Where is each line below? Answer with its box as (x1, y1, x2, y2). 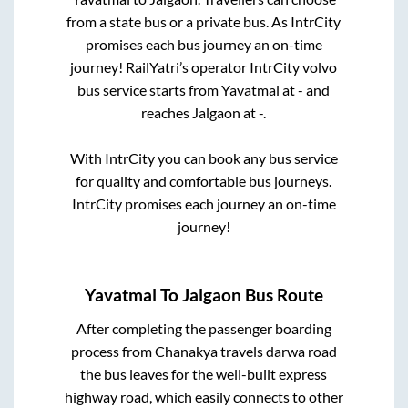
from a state (66, 12, 145, 30)
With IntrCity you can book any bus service (69, 148, 338, 167)
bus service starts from (77, 80, 222, 98)
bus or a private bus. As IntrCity (144, 12, 342, 30)
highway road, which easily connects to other (64, 388, 343, 406)
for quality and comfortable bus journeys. (76, 171, 332, 189)
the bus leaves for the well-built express (80, 365, 328, 383)
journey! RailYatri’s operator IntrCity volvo (70, 57, 338, 76)
